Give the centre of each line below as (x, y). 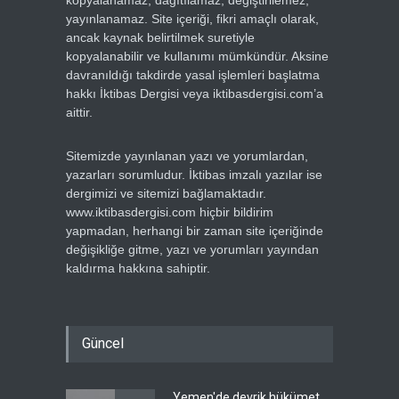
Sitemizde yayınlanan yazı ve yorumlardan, (187, 156)
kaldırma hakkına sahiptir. (138, 269)
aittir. (79, 113)
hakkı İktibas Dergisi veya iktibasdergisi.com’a (195, 94)
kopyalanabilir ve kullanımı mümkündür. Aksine (197, 57)
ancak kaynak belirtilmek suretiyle (160, 38)
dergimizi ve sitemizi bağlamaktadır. (166, 194)
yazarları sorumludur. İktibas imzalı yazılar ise (194, 175)
